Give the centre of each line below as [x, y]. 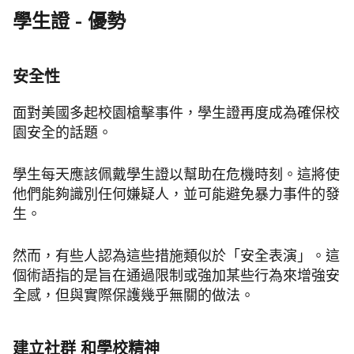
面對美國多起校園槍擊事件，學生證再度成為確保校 [176, 113]
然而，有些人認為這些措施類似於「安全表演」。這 [176, 256]
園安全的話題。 [62, 133]
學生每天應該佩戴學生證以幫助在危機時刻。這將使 [176, 175]
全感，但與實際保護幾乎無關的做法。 [134, 296]
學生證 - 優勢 [69, 21]
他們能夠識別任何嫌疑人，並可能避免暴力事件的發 [176, 195]
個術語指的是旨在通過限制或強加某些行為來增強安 [176, 276]
